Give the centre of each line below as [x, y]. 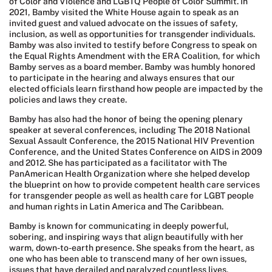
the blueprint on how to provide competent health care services [134, 185]
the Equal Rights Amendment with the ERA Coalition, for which [134, 56]
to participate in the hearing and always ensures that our [122, 78]
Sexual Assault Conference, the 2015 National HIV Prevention [132, 141]
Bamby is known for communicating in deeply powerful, [119, 226]
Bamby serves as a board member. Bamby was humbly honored [132, 67]
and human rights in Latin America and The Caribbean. [116, 207]
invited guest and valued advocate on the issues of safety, [124, 23]
